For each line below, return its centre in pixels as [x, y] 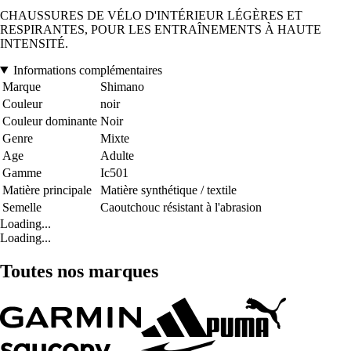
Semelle [22, 207]
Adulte [117, 155]
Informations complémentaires [87, 70]
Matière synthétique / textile [168, 190]
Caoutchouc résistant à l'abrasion [181, 207]
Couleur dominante [50, 121]
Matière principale [47, 190]
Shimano [122, 86]
